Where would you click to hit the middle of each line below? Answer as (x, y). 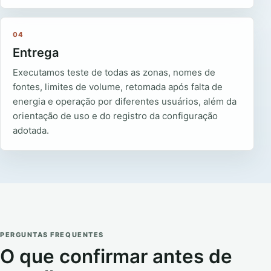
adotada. (31, 131)
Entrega (36, 53)
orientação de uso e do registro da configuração (115, 116)
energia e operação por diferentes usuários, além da (125, 102)
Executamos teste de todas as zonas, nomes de (114, 73)
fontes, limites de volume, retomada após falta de (118, 87)
